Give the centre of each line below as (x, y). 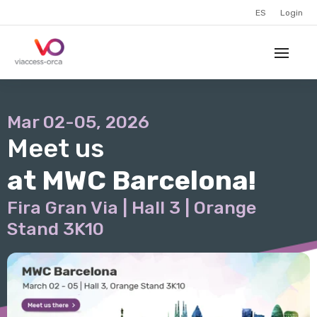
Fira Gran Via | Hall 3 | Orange (132, 208)
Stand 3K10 (56, 229)
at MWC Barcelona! (132, 180)
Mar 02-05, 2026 (78, 122)
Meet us (56, 148)
